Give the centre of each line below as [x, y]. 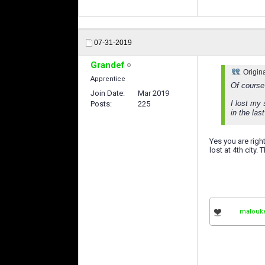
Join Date [107, 93]
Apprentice [108, 79]
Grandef [108, 65]
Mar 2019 [153, 93]
